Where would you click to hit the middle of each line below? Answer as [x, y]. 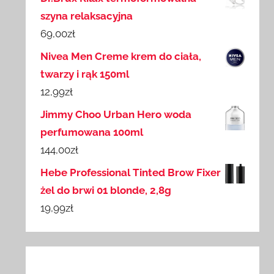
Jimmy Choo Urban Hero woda [116, 115]
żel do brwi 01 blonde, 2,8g [106, 191]
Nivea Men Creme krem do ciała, [121, 57]
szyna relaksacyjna [87, 16]
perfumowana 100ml [92, 132]
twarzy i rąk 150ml [85, 74]
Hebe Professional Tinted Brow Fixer [131, 173]
